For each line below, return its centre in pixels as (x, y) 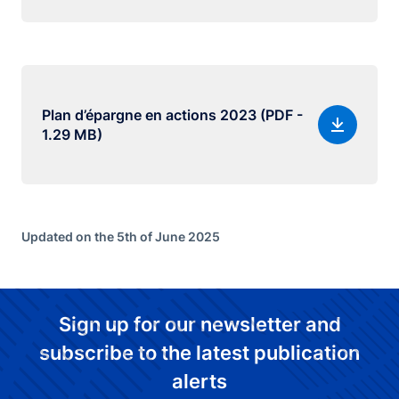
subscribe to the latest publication (199, 353)
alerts (199, 381)
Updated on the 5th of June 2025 (121, 236)
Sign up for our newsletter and (199, 324)
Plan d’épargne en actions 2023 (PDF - (172, 115)
